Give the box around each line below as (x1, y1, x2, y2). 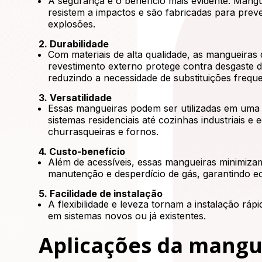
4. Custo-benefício (39, 146, 126, 157)
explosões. (48, 18, 96, 30)
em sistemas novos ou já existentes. (48, 210, 206, 222)
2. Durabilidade (39, 38, 109, 50)
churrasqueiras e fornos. (48, 126, 159, 137)
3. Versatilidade (39, 92, 112, 104)
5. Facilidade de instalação (39, 188, 163, 199)
